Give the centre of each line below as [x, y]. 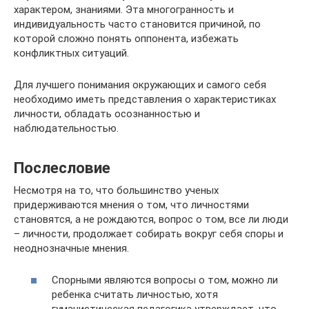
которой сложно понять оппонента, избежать [126, 38]
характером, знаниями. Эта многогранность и [124, 9]
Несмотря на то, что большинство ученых [116, 190]
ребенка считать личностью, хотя [135, 295]
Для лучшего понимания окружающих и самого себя [140, 84]
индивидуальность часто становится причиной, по [137, 24]
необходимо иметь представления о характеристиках [145, 99]
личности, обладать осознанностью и [107, 113]
